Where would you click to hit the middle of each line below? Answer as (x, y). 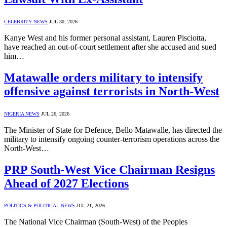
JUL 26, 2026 (55, 113)
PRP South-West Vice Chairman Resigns (109, 169)
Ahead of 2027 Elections (66, 183)
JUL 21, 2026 (91, 206)
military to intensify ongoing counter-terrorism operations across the (112, 139)
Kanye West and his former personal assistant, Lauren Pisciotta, (105, 37)
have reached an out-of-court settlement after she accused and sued (110, 47)
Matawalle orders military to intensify (103, 77)
